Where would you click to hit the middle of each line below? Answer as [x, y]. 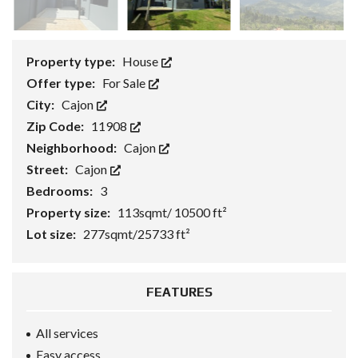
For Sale [125, 83]
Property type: [72, 62]
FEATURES [179, 292]
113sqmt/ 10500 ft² [172, 213]
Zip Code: [56, 126]
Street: [48, 169]
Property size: [70, 213]
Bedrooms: [61, 191]
